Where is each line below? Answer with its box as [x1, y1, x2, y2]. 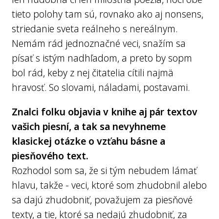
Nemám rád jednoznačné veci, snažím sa [12, 37, 186, 50]
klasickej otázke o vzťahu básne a [12, 134, 165, 148]
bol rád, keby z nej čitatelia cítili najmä [12, 66, 174, 79]
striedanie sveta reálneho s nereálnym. [12, 22, 177, 35]
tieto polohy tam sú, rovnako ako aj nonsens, [12, 7, 203, 21]
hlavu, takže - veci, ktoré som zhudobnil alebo [12, 178, 207, 192]
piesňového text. [12, 149, 88, 162]
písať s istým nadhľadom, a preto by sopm [12, 51, 192, 65]
